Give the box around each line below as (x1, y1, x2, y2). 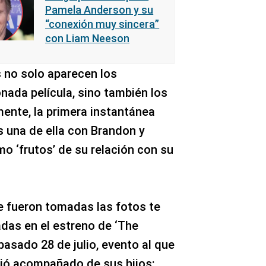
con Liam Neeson (45, 32, 130, 45)
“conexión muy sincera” (45, 18, 160, 31)
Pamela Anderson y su (45, 4, 154, 17)
